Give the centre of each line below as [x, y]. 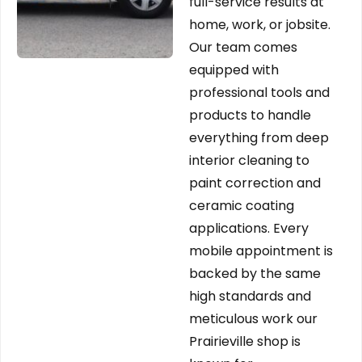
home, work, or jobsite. [260, 25]
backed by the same [255, 274]
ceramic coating [242, 206]
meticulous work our [253, 319]
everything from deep [259, 138]
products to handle [250, 116]
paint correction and [255, 183]
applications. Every [249, 229]
